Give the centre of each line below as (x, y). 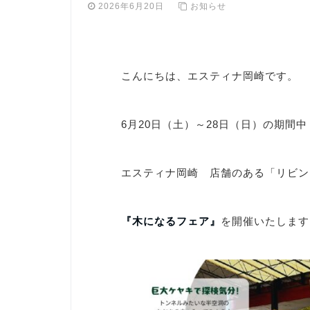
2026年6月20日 (136, 6)
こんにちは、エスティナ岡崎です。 (210, 76)
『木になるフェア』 (171, 221)
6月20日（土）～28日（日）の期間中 (214, 124)
